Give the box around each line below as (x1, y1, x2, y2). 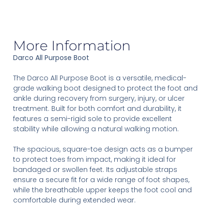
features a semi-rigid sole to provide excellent (13, 114, 172, 124)
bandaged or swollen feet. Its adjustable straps (13, 165, 177, 175)
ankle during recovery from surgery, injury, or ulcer (13, 93, 185, 104)
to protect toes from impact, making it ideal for (13, 155, 176, 165)
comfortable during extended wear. (13, 195, 136, 205)
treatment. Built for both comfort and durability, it (13, 104, 182, 114)
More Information (13, 37, 131, 54)
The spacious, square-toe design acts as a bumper (13, 144, 193, 155)
